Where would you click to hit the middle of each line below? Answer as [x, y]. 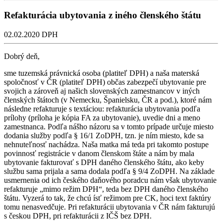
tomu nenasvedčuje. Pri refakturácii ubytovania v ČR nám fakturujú [110, 207]
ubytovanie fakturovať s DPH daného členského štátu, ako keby [104, 162]
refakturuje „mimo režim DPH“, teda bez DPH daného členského [106, 189]
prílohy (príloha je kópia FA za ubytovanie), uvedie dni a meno [102, 117]
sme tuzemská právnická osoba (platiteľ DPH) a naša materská [102, 73]
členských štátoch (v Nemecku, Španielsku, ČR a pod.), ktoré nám [108, 100]
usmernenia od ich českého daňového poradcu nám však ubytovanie [110, 180]
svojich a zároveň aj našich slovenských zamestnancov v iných [102, 91]
